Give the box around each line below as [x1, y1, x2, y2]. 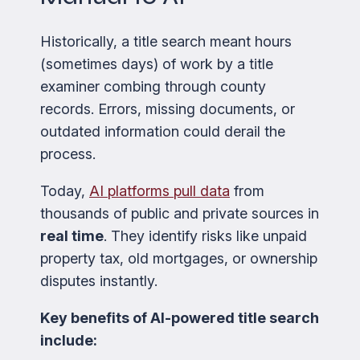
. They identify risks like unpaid [104, 227, 307, 245]
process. [40, 145, 96, 163]
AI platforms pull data [89, 182, 230, 200]
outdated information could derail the [40, 123, 285, 141]
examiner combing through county [40, 78, 266, 96]
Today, [40, 182, 89, 200]
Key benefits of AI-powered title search [40, 309, 319, 327]
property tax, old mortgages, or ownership [40, 250, 317, 268]
